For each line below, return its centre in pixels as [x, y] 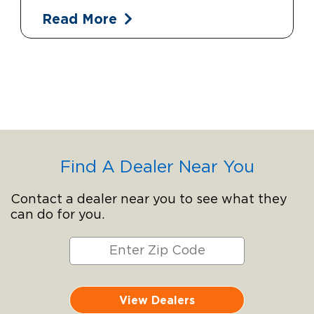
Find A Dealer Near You [157, 167]
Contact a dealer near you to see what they [149, 199]
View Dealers [157, 300]
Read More [79, 18]
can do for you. [57, 215]
